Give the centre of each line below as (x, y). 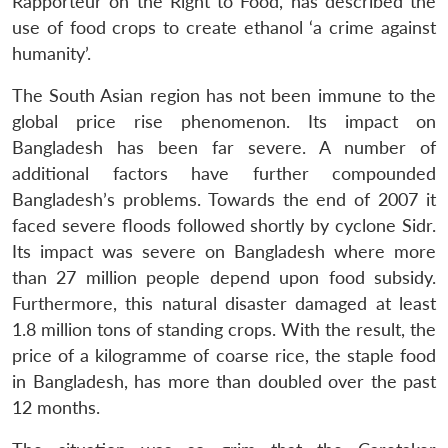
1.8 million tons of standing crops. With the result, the (224, 329)
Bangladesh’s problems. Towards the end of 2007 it (224, 199)
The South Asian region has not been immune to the (224, 95)
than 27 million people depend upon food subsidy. (224, 277)
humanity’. (51, 53)
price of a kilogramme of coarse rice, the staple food (224, 355)
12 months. (56, 407)
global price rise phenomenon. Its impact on (224, 121)
